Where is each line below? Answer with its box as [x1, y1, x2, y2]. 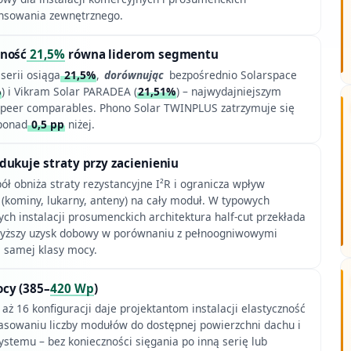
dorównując [104, 67, 165, 82]
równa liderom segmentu [64, 46, 219, 63]
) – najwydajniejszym [175, 83, 281, 99]
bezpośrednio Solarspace [166, 67, 298, 82]
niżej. [64, 116, 95, 132]
